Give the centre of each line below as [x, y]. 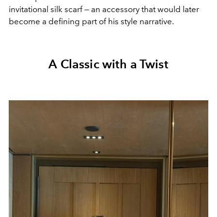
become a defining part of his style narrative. [91, 22]
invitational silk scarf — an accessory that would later [104, 9]
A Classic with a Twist [108, 64]
